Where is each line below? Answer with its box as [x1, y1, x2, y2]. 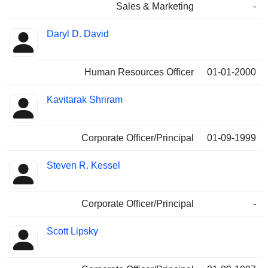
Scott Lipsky [47, 226, 98, 237]
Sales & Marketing [116, 1, 194, 12]
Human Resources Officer [84, 67, 194, 78]
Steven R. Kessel [47, 160, 120, 171]
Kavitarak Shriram [47, 95, 123, 105]
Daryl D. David [47, 29, 109, 39]
